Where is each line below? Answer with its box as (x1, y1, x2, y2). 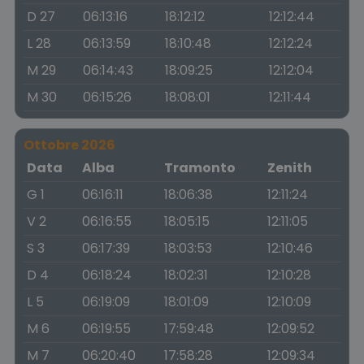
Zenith (267, 158, 312, 177)
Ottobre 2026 (24, 136, 115, 154)
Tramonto (164, 158, 236, 177)
